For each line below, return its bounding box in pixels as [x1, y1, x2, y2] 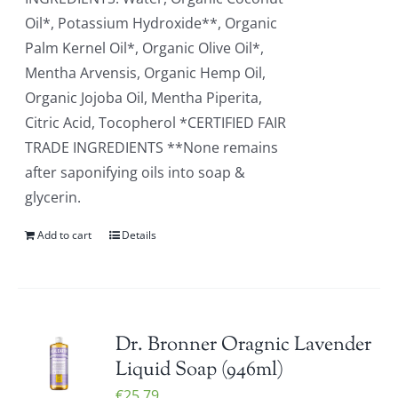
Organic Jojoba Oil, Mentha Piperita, [25, 88, 263, 107]
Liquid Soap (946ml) [115, 356, 284, 385]
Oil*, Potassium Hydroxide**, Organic [25, 13, 278, 33]
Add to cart [37, 227, 92, 243]
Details [122, 227, 157, 243]
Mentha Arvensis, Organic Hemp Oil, [25, 63, 267, 83]
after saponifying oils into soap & [25, 163, 246, 182]
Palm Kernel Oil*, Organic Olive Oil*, [25, 38, 265, 58]
